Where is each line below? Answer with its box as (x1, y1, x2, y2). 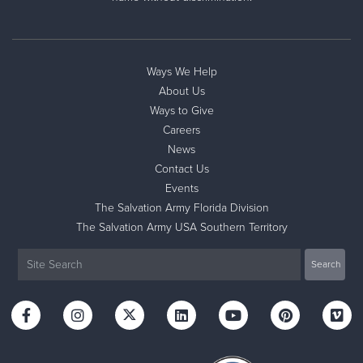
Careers (163, 122, 200, 137)
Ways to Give (149, 103, 214, 117)
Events (164, 181, 199, 195)
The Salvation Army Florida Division (94, 200, 269, 215)
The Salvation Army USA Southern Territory (75, 220, 288, 234)
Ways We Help (146, 64, 217, 79)
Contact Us (154, 161, 209, 176)
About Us (158, 83, 205, 98)
